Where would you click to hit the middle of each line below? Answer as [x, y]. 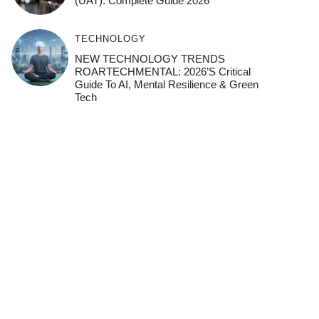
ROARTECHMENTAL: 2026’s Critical [162, 72]
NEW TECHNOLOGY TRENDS [150, 59]
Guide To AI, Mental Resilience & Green [166, 85]
